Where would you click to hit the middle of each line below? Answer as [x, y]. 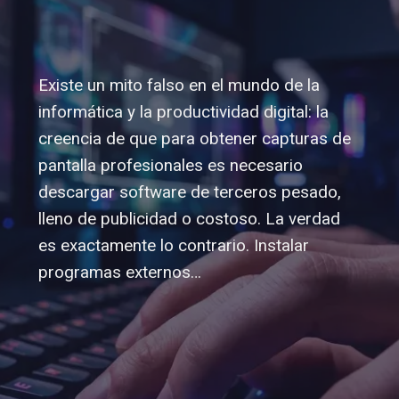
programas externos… [119, 272]
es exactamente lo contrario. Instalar [173, 245]
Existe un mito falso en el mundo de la [179, 85]
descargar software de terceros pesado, [189, 192]
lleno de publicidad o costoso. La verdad [189, 219]
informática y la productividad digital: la [183, 112]
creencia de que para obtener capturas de [194, 138]
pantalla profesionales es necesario [170, 165]
